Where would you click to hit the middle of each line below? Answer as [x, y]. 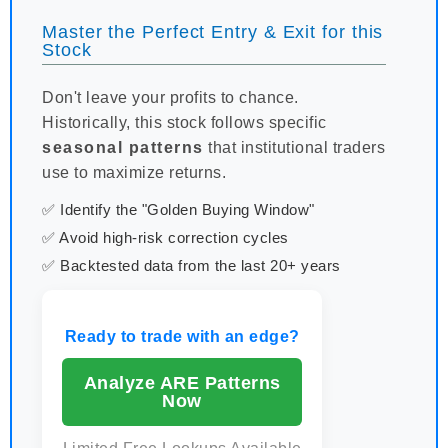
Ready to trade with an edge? [182, 337]
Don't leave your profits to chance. [170, 98]
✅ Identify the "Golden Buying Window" [178, 210]
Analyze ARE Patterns [182, 383]
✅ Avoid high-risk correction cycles [165, 238]
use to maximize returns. [134, 173]
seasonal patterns [123, 148]
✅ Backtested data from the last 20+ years [191, 266]
